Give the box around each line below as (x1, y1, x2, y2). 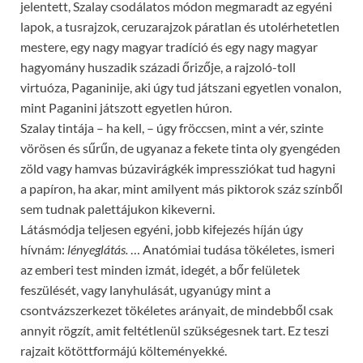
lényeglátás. (67, 241, 128, 257)
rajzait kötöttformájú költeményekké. (20, 342, 227, 358)
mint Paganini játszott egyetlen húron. (20, 99, 232, 115)
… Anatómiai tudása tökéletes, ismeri (128, 241, 335, 257)
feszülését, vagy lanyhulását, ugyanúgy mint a (20, 281, 271, 297)
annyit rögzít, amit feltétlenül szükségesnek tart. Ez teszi (20, 322, 329, 338)
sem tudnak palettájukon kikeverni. (20, 200, 215, 216)
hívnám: (20, 241, 67, 257)
